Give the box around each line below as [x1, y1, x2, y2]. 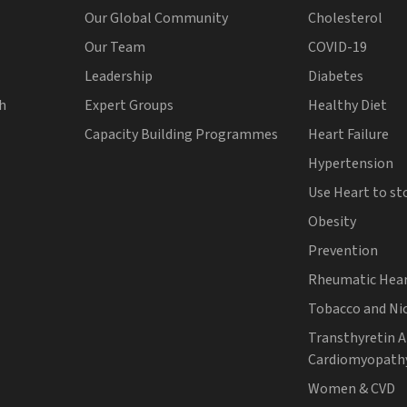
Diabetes [308, 66, 364, 87]
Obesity [308, 212, 357, 233]
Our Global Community [84, 8, 228, 29]
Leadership [84, 66, 153, 87]
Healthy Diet [308, 95, 388, 116]
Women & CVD [308, 379, 396, 400]
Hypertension [308, 154, 394, 174]
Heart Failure [308, 124, 390, 145]
